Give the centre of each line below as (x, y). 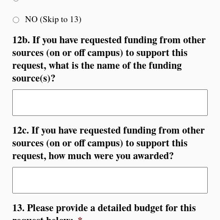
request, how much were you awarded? (93, 155)
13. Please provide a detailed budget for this (104, 207)
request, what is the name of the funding (97, 65)
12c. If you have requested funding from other (109, 130)
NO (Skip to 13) (53, 19)
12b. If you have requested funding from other (109, 39)
